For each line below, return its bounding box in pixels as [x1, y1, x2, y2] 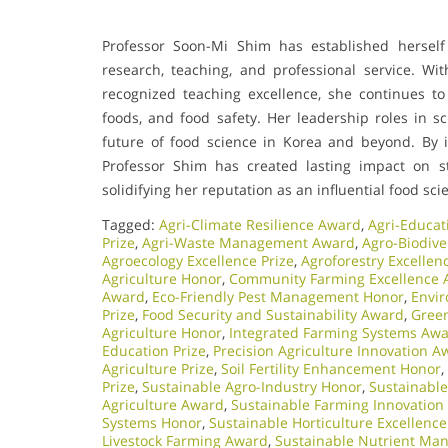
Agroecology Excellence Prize [102, 250, 294, 270]
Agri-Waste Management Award [142, 232, 355, 252]
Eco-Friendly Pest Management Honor [152, 286, 404, 306]
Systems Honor [102, 412, 202, 432]
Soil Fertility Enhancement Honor [221, 358, 441, 378]
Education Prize [102, 340, 206, 360]
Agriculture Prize [102, 358, 214, 378]
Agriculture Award [102, 394, 224, 414]
